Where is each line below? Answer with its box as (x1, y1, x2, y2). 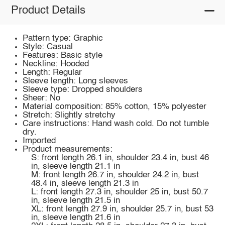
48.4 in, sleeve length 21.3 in (31, 179, 139, 188)
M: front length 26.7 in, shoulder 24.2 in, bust (31, 170, 199, 179)
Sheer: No (23, 93, 61, 102)
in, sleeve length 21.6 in (31, 213, 120, 222)
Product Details (11, 5, 85, 17)
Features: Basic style (23, 51, 103, 60)
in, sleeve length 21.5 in (31, 196, 120, 205)
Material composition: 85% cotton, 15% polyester (23, 102, 207, 111)
